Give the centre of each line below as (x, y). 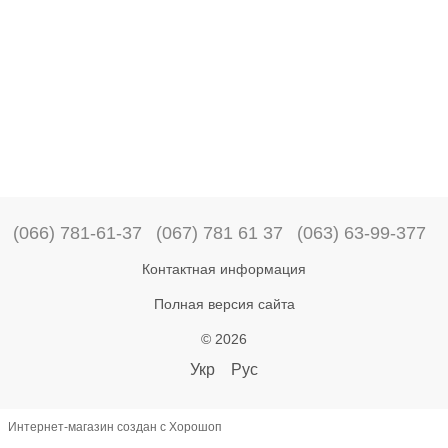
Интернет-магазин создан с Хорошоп (115, 427)
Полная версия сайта (224, 303)
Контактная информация (224, 268)
